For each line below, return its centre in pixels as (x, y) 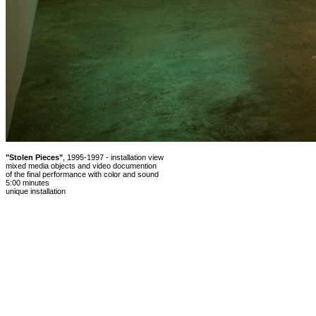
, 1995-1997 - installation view (113, 157)
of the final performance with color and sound (82, 174)
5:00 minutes (28, 183)
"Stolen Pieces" (34, 157)
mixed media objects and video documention (81, 166)
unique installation (36, 191)
